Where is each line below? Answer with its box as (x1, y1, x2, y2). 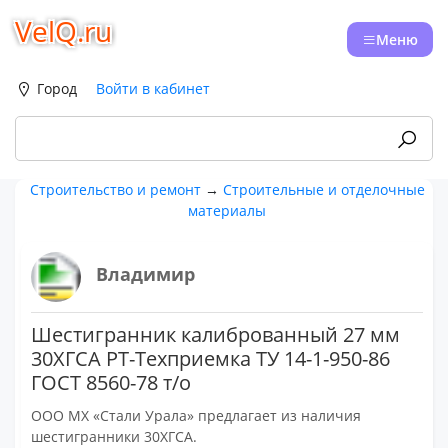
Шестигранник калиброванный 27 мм (31, 321, 401, 348)
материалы (188, 201, 267, 220)
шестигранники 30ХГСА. (31, 427, 198, 446)
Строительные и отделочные (222, 180, 425, 199)
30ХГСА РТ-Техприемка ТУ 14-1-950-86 (31, 345, 391, 372)
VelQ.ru (15, 12, 112, 50)
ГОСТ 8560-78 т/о (31, 369, 192, 396)
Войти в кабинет (96, 79, 210, 98)
